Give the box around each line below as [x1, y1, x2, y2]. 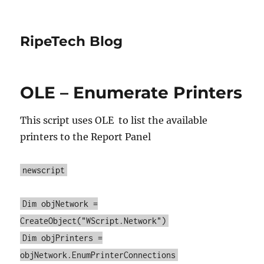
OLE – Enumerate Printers [20, 82, 243, 103]
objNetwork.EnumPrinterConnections [20, 250, 176, 260]
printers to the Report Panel [20, 131, 151, 143]
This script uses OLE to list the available [20, 114, 208, 126]
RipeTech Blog [20, 33, 123, 49]
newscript [22, 165, 65, 175]
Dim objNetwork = [22, 199, 98, 209]
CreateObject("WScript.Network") [20, 216, 167, 226]
